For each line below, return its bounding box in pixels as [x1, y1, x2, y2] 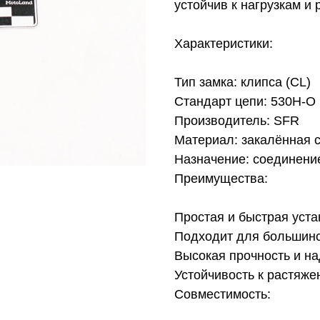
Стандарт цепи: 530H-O [174, 94, 316, 109]
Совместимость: [174, 287, 271, 302]
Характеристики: [174, 36, 273, 51]
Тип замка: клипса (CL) [174, 75, 311, 90]
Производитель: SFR [174, 114, 299, 129]
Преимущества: [174, 171, 268, 186]
